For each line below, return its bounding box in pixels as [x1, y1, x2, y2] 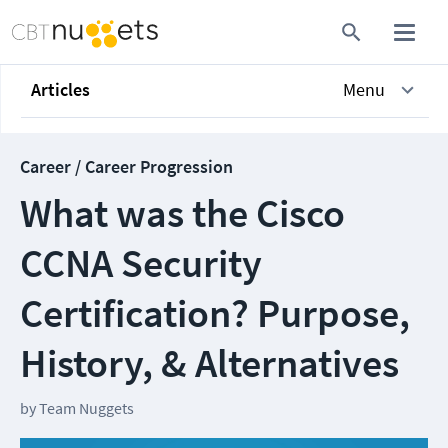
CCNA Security [20, 238, 262, 288]
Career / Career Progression [20, 155, 233, 178]
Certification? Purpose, [20, 288, 410, 338]
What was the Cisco [20, 188, 345, 238]
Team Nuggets [39, 398, 134, 418]
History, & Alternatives [20, 338, 399, 388]
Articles [31, 78, 90, 101]
